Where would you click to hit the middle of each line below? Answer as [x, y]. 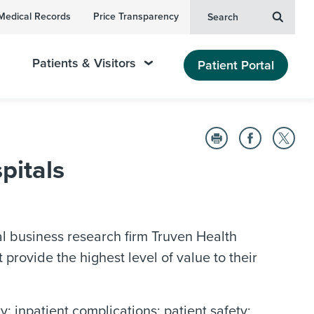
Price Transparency [136, 16]
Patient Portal [236, 65]
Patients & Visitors [84, 63]
